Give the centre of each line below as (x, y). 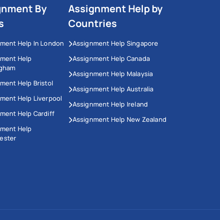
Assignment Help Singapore (115, 43)
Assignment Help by (116, 9)
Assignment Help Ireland (110, 104)
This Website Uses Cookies (72, 214)
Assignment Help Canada (111, 59)
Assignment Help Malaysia (113, 74)
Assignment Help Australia (113, 89)
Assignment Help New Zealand (120, 120)
